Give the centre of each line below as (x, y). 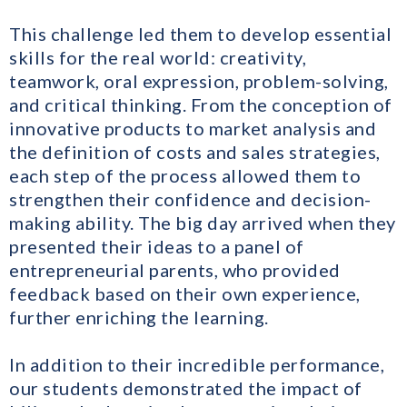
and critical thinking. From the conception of (201, 105)
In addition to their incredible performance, (197, 365)
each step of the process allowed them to (185, 176)
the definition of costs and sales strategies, (195, 152)
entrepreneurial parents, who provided (175, 270)
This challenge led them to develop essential (200, 34)
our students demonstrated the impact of (186, 388)
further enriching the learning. (139, 318)
